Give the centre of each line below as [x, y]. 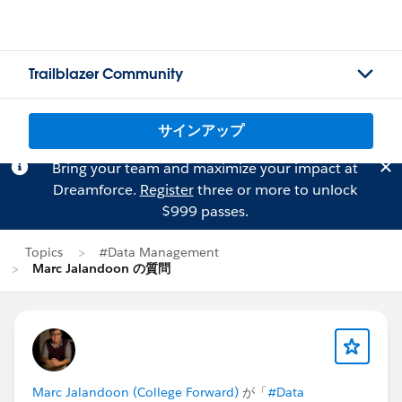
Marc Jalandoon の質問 [101, 268]
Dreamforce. [96, 190]
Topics [44, 252]
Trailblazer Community [106, 74]
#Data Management [159, 252]
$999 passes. [205, 211]
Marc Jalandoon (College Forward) [135, 392]
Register [166, 190]
